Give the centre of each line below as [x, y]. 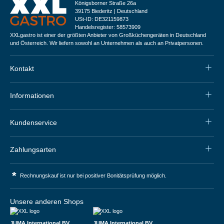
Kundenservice [33, 122]
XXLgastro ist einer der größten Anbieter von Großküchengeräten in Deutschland [108, 35]
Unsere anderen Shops [47, 201]
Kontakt [22, 68]
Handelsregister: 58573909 [108, 27]
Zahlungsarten [33, 149]
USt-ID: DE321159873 [102, 19]
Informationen [32, 95]
